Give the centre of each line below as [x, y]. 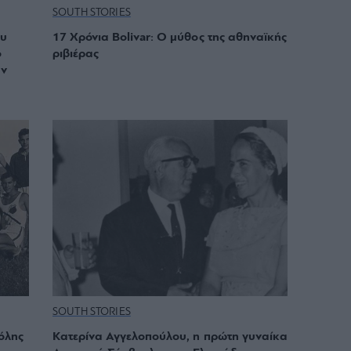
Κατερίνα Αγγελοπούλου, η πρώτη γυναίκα [170, 337]
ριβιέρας [76, 54]
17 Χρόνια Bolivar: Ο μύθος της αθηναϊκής [170, 38]
